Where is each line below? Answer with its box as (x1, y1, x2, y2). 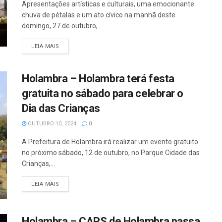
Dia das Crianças (22, 102, 100, 115)
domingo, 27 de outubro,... (22, 22, 102, 30)
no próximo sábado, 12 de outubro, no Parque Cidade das (22, 149, 200, 157)
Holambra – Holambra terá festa (22, 72, 174, 85)
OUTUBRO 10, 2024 (26, 120, 76, 127)
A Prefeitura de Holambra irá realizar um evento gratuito (22, 138, 198, 146)
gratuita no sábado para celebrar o (22, 87, 184, 100)
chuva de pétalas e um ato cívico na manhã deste (22, 11, 175, 19)
